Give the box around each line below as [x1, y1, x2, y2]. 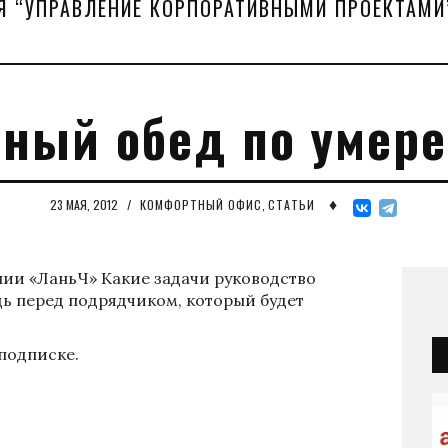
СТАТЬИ [267, 196, 315, 214]
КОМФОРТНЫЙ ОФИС [139, 196, 262, 214]
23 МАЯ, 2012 [49, 196, 121, 214]
